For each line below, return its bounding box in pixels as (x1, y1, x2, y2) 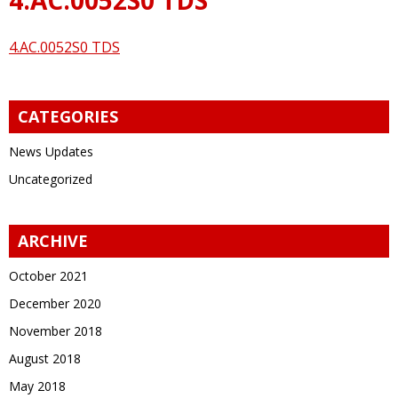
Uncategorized (9, 170, 92, 187)
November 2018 (9, 322, 102, 339)
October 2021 (9, 267, 88, 284)
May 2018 (9, 377, 66, 394)
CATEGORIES (18, 105, 118, 127)
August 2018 (9, 349, 81, 367)
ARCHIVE (18, 229, 88, 251)
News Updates (9, 142, 93, 160)
